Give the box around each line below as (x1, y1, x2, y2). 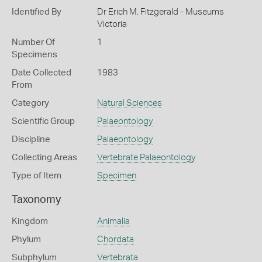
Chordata (96, 235, 134, 244)
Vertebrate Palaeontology (96, 153, 195, 162)
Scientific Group (12, 117, 75, 126)
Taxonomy (12, 195, 61, 205)
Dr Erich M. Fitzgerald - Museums (96, 8, 224, 16)
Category (12, 99, 49, 108)
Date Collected (12, 68, 71, 77)
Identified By (12, 8, 61, 16)
